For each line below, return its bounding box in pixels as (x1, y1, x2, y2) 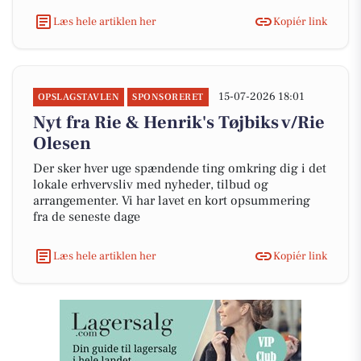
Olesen (33, 132, 91, 155)
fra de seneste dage (33, 209, 140, 225)
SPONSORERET (132, 91, 204, 103)
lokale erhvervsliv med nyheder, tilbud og (33, 176, 268, 193)
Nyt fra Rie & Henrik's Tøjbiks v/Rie (33, 111, 325, 134)
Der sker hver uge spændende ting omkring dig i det (33, 160, 326, 176)
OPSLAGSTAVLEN (38, 91, 120, 103)
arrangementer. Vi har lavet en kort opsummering (33, 193, 310, 209)
